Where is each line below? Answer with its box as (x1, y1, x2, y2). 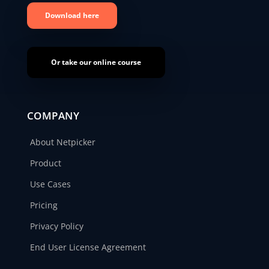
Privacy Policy (29, 220, 83, 232)
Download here (44, 10, 99, 21)
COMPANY (26, 109, 80, 123)
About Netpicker (29, 136, 95, 148)
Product (29, 157, 61, 169)
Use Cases (29, 178, 71, 190)
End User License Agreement (29, 241, 146, 253)
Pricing (29, 199, 58, 211)
